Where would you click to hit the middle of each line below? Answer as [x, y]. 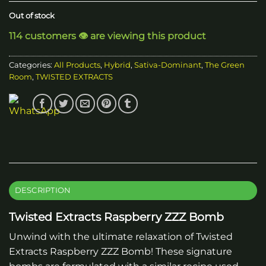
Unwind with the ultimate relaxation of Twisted [121, 237]
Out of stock [32, 16]
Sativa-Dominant [168, 65]
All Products [77, 65]
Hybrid [117, 65]
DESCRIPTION [43, 190]
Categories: [31, 65]
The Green [225, 65]
